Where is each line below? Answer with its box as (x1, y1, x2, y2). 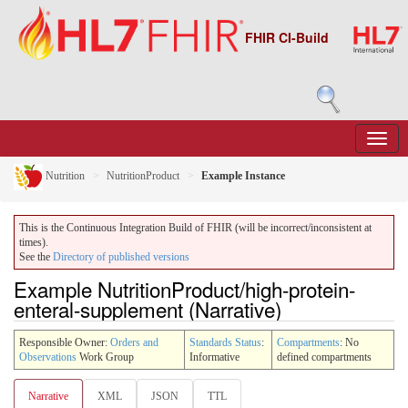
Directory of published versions (53, 250, 189, 263)
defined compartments (277, 350, 372, 363)
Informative (189, 350, 240, 363)
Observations (19, 350, 76, 363)
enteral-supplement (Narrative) (14, 294, 281, 323)
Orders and (110, 335, 158, 349)
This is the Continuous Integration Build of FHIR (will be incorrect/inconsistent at (19, 221, 372, 234)
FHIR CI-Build (245, 28, 329, 46)
